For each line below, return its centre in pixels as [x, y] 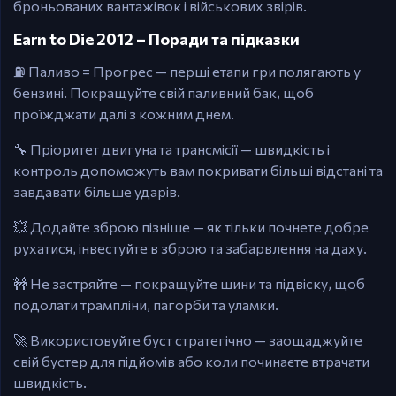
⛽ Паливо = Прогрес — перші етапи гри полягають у [187, 71]
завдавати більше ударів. [97, 191]
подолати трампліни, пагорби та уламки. [146, 305]
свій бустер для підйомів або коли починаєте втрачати [191, 361]
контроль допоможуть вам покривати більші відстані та [198, 170]
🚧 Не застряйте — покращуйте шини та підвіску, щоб [189, 283]
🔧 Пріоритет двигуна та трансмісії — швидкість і [171, 149]
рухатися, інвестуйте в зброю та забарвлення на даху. [190, 248]
